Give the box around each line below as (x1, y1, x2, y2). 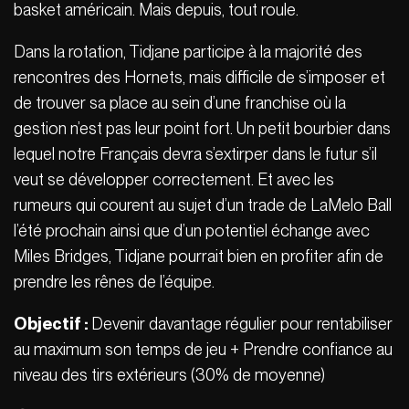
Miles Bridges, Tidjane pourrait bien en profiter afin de (14, 246, 383, 266)
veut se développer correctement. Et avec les (14, 169, 334, 189)
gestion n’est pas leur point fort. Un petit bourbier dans (14, 118, 391, 138)
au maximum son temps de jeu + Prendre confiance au (14, 339, 393, 359)
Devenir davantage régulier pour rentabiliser (91, 313, 393, 333)
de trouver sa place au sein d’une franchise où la (14, 92, 346, 112)
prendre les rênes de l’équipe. (14, 271, 215, 291)
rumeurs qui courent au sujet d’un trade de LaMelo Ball (14, 194, 392, 215)
